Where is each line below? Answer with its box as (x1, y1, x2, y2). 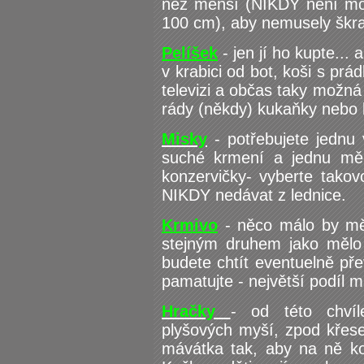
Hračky (162, 302, 231, 320)
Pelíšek (162, 44, 218, 62)
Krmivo (162, 216, 218, 234)
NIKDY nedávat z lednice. (162, 186, 346, 204)
